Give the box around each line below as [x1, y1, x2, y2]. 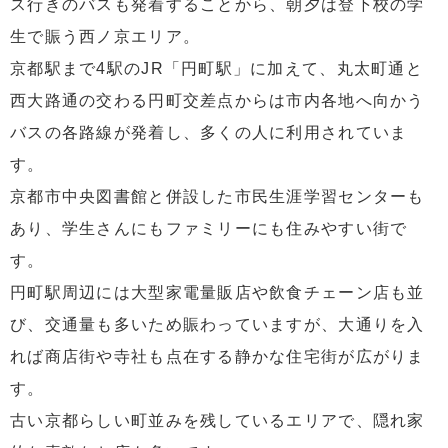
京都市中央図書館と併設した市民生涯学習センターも [10, 188, 425, 206]
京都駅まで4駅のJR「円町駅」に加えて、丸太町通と [10, 60, 423, 78]
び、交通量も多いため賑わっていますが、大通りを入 [10, 316, 425, 334]
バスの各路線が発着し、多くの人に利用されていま [10, 124, 408, 142]
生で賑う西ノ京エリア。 [10, 28, 201, 46]
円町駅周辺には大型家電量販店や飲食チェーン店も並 [10, 284, 425, 302]
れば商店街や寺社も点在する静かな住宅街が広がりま [10, 348, 425, 366]
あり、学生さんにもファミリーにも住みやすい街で [10, 220, 408, 238]
